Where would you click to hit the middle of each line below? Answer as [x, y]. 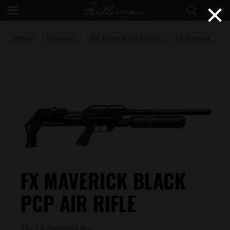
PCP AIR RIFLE [78, 203]
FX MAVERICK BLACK [103, 180]
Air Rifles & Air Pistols [126, 38]
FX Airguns [193, 38]
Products [61, 38]
